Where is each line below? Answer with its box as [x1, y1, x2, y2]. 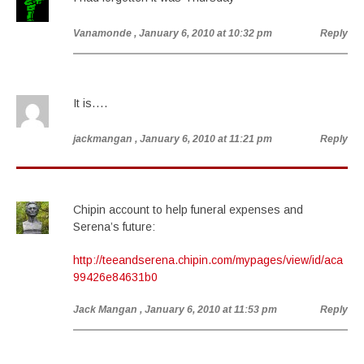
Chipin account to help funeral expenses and [73, 203, 303, 216]
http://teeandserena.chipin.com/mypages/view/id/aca [73, 253, 343, 266]
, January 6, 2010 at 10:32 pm [134, 28, 272, 39]
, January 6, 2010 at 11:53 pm [140, 304, 277, 315]
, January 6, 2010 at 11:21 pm [135, 133, 272, 145]
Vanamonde [73, 28, 132, 39]
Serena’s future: [73, 220, 155, 233]
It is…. [73, 97, 107, 110]
